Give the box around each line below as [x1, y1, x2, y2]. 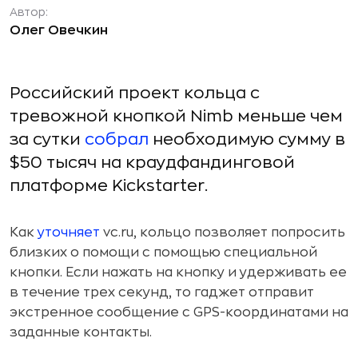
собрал [85, 131, 153, 148]
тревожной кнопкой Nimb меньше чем [10, 108, 343, 125]
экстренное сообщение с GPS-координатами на [10, 306, 348, 319]
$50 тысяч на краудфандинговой [10, 154, 295, 171]
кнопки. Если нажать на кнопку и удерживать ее [10, 266, 347, 279]
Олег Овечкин [10, 24, 108, 37]
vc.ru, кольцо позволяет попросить [100, 226, 345, 239]
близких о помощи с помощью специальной [10, 246, 317, 259]
